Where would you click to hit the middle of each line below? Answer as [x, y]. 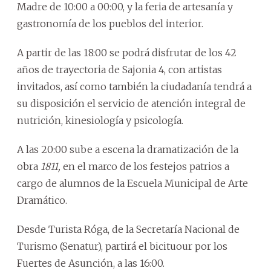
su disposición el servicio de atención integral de [131, 103]
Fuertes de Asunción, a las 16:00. [91, 263]
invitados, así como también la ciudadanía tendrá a [134, 86]
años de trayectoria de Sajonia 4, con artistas [119, 69]
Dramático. [42, 200]
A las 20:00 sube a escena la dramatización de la [128, 149]
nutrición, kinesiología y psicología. [100, 120]
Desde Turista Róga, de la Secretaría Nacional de [128, 229]
